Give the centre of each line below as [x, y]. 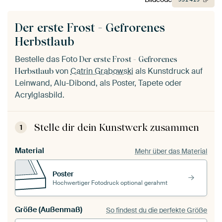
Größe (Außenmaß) [60, 210]
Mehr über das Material [171, 151]
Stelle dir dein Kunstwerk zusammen [117, 128]
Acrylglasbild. [40, 95]
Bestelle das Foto [47, 59]
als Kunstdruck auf [168, 71]
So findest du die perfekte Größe [157, 210]
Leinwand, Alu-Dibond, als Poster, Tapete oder [98, 83]
